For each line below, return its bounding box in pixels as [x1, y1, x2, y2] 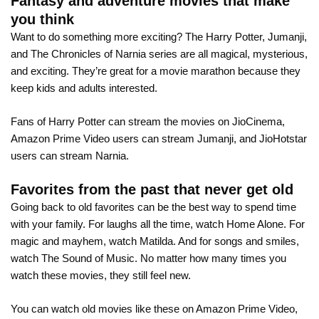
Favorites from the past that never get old [11, 182, 293, 198]
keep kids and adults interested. [11, 82, 157, 95]
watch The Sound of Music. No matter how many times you [11, 252, 286, 265]
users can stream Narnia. [11, 149, 129, 162]
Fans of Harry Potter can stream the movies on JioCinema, [11, 115, 285, 127]
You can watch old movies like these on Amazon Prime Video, [11, 302, 298, 315]
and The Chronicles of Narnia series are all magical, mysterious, [11, 48, 308, 61]
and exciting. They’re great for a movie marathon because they [11, 65, 300, 78]
